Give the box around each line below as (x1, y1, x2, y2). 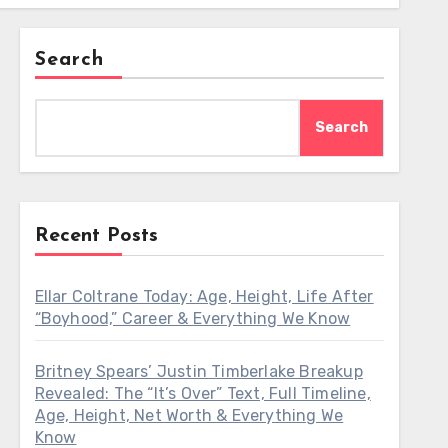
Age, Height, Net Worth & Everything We (34, 406, 344, 425)
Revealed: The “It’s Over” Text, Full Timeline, (34, 384, 371, 403)
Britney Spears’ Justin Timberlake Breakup (34, 362, 363, 381)
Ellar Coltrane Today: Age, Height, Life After (34, 287, 374, 306)
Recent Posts (34, 226, 158, 246)
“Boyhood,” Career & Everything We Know (34, 309, 351, 328)
